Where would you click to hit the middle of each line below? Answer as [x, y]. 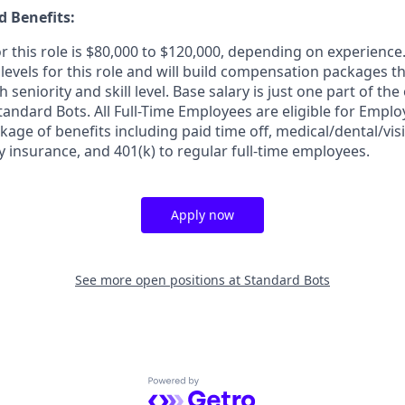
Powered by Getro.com [226, 386]
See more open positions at [160, 280]
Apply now [202, 215]
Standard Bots [287, 280]
